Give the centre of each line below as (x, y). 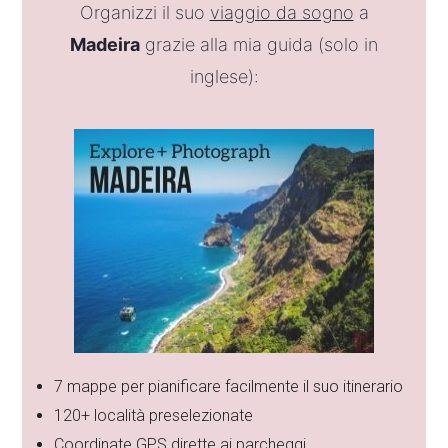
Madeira (105, 44)
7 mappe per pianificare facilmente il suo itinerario (229, 387)
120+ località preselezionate (154, 416)
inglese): (224, 76)
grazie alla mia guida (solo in (259, 44)
